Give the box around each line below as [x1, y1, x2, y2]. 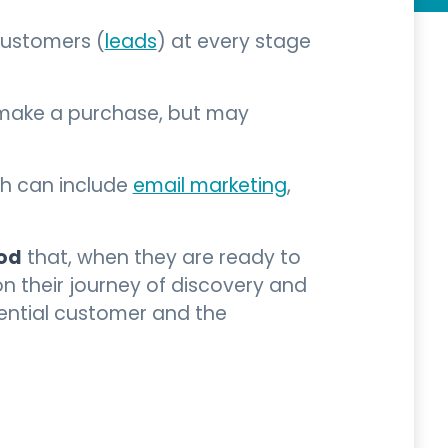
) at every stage [156, 28, 311, 59]
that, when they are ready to [21, 244, 301, 275]
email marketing [132, 172, 287, 203]
